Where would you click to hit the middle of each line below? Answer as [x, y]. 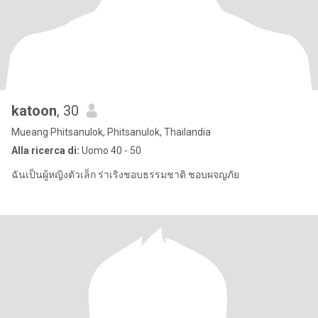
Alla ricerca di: [45, 150]
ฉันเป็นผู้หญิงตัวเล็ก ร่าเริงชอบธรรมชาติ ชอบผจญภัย [125, 175]
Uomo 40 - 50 [110, 150]
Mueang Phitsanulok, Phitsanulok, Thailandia [111, 132]
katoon [34, 111]
